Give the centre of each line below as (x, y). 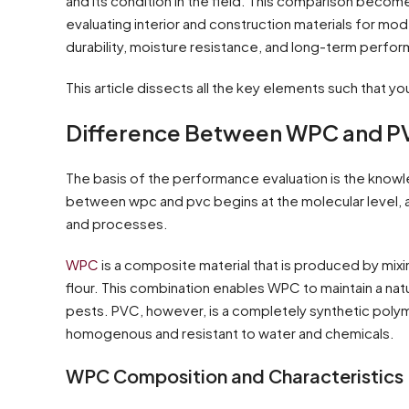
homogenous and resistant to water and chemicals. (230, 332)
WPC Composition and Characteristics (235, 375)
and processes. (117, 223)
